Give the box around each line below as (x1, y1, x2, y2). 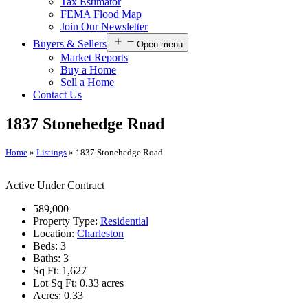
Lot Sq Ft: (33, 277, 80, 289)
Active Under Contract (5, 179, 104, 192)
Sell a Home (60, 76, 114, 88)
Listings (36, 146, 67, 157)
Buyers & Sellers (33, 37, 107, 49)
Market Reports (60, 51, 128, 63)
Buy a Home (60, 63, 116, 76)
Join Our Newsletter (60, 20, 148, 32)
